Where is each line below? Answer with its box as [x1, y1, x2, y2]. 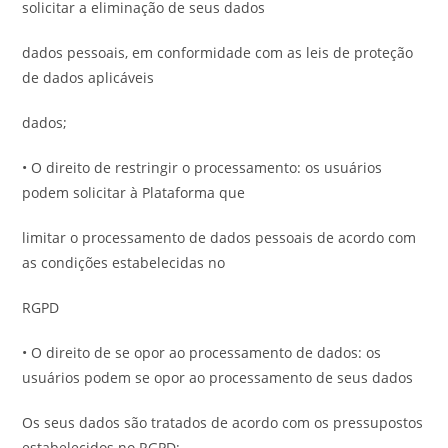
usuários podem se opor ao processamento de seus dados [22, 368, 414, 387]
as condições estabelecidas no [22, 253, 226, 272]
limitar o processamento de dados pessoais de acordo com [22, 228, 417, 247]
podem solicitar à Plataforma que [22, 183, 246, 202]
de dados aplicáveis [22, 68, 155, 87]
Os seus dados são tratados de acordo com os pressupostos [22, 413, 424, 432]
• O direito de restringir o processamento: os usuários [22, 158, 383, 177]
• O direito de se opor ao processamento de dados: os [22, 343, 382, 362]
